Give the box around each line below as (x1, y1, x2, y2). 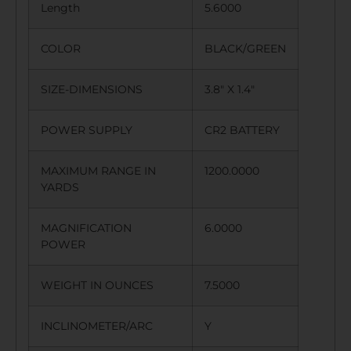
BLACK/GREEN (204, 41, 286, 56)
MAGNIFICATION (41, 220, 132, 235)
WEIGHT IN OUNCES (41, 277, 166, 292)
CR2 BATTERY (204, 122, 280, 137)
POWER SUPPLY (41, 122, 145, 137)
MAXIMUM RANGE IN (41, 163, 156, 178)
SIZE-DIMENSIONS (41, 81, 155, 96)
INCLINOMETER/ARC (41, 318, 165, 333)
